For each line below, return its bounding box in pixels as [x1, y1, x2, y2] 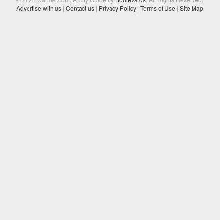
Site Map [180, 3, 204, 12]
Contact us [66, 3, 95, 12]
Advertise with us [16, 3, 62, 12]
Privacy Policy [99, 3, 137, 12]
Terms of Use [140, 3, 176, 12]
